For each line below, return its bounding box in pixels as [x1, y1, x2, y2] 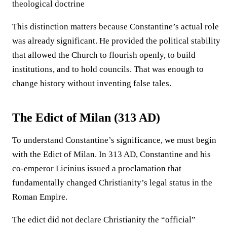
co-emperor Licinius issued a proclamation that [12, 163, 181, 173]
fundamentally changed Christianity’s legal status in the [12, 177, 212, 187]
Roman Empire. [12, 192, 67, 202]
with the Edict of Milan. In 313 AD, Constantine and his [12, 149, 211, 159]
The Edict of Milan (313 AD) [12, 110, 160, 124]
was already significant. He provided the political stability [12, 35, 220, 46]
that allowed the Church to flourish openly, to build [12, 50, 196, 60]
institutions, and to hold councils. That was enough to [12, 64, 204, 74]
